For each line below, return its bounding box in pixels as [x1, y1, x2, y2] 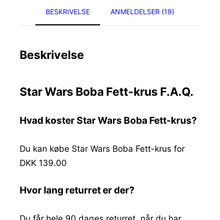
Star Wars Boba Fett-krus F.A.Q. [20, 84, 193, 99]
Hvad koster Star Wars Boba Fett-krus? [20, 114, 197, 126]
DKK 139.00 [20, 157, 67, 168]
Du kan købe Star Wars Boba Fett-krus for [20, 143, 185, 154]
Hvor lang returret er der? [20, 184, 135, 196]
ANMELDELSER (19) [110, 7, 174, 16]
